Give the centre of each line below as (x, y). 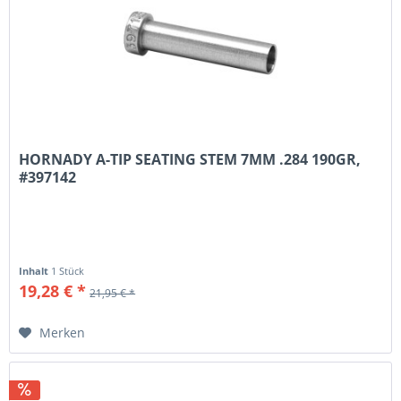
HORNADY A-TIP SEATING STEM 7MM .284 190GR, (190, 160)
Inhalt (35, 271)
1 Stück (68, 271)
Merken (63, 333)
